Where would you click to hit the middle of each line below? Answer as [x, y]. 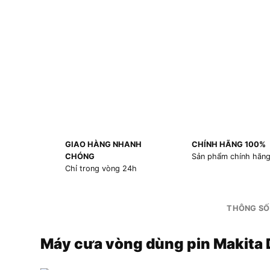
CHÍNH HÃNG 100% [228, 145]
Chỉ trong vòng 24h [101, 169]
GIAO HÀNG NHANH [103, 145]
